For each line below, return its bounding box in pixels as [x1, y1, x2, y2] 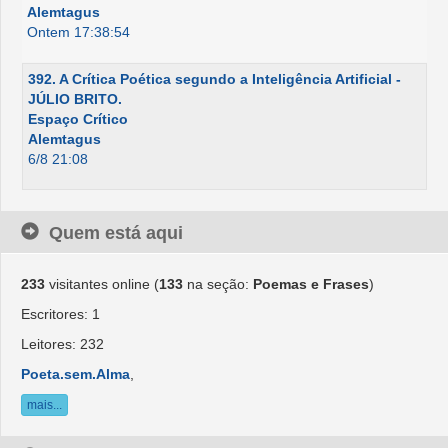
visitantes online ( [45, 276, 159, 292]
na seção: [183, 276, 253, 292]
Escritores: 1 [21, 306, 100, 322]
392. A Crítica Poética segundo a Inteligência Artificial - [28, 71, 401, 87]
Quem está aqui [49, 223, 183, 243]
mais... [27, 398, 62, 413]
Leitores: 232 [21, 336, 104, 352]
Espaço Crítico [28, 111, 128, 127]
